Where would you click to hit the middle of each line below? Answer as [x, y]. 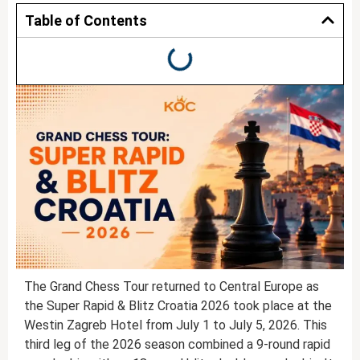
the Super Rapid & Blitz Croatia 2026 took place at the [178, 306]
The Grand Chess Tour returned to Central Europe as [172, 287]
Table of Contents [86, 20]
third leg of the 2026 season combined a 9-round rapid [177, 345]
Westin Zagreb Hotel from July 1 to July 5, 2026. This [176, 325]
